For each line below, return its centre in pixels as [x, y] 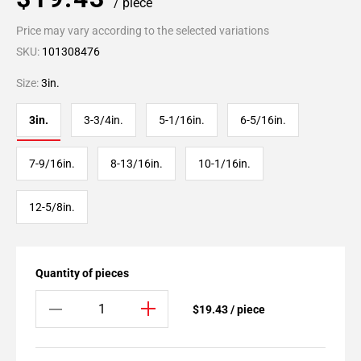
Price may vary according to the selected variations [143, 31]
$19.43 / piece [229, 309]
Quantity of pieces [82, 273]
